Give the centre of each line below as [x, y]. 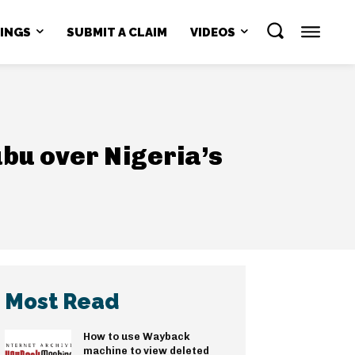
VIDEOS [212, 32]
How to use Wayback [136, 337]
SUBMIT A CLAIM [116, 32]
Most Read [62, 302]
